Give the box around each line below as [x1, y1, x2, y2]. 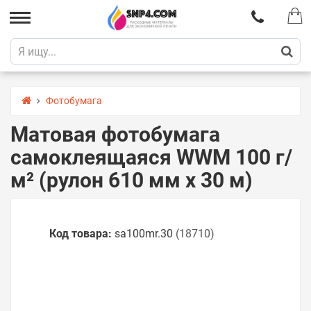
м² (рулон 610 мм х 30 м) [10, 168, 253, 192]
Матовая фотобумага [10, 122, 220, 146]
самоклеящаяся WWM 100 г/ [10, 145, 292, 169]
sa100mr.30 [115, 227, 173, 240]
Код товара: [49, 227, 112, 240]
